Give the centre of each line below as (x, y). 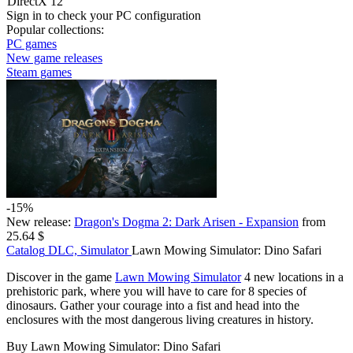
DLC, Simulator (88, 250)
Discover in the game (61, 277)
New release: (39, 222)
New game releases (54, 58)
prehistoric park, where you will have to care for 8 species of (156, 291)
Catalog (26, 250)
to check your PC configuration (121, 15)
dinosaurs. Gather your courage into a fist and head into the (153, 305)
